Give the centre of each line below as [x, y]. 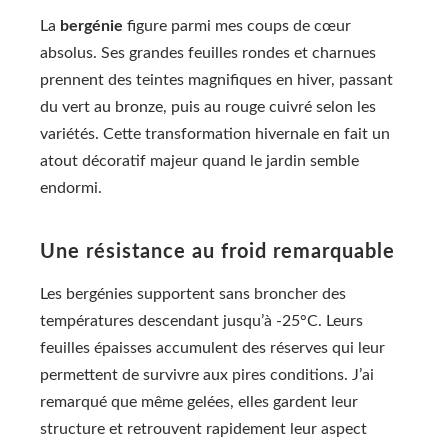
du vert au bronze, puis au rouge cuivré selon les [208, 107]
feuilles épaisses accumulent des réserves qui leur [212, 348]
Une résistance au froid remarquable [217, 252]
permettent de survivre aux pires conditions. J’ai [207, 375]
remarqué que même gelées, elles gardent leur [199, 402]
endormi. [71, 188]
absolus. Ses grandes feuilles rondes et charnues [208, 53]
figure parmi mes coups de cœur [237, 26]
